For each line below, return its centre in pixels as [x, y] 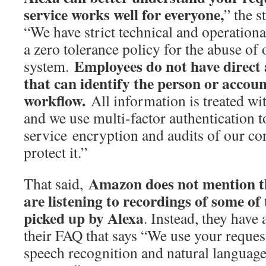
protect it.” [56, 152]
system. [49, 66]
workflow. [55, 101]
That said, [56, 184]
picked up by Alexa [84, 218]
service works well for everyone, [124, 15]
